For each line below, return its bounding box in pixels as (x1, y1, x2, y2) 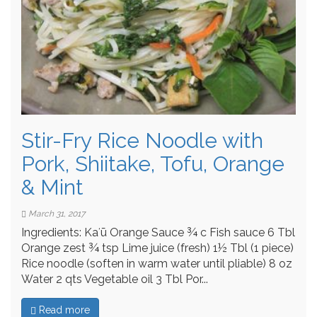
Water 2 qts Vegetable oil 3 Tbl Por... (21, 272, 208, 286)
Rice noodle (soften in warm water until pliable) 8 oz (21, 256, 292, 270)
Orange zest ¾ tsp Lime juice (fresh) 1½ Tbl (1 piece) (21, 241, 294, 255)
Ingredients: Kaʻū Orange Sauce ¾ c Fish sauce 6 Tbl (21, 225, 295, 239)
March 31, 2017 (26, 208, 85, 219)
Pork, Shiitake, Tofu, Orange (21, 151, 284, 176)
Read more (36, 304, 90, 316)
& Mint (21, 174, 83, 200)
